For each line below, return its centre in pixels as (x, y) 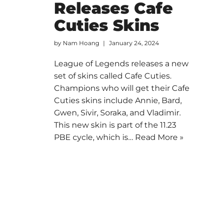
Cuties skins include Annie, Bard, (118, 100)
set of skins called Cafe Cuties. (112, 76)
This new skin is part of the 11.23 (115, 125)
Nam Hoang (81, 43)
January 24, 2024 (134, 43)
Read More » (159, 137)
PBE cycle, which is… (94, 137)
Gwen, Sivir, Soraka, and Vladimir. (117, 112)
